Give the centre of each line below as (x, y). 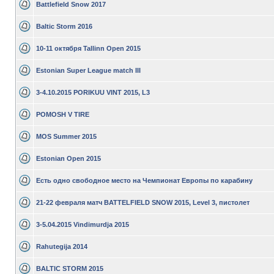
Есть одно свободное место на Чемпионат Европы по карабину (144, 180)
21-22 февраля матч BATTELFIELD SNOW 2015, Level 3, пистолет (143, 202)
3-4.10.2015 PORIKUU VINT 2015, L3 (93, 92)
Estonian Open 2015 (68, 158)
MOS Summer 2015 (66, 136)
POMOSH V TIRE (63, 114)
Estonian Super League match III (88, 70)
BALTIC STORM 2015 (70, 268)
